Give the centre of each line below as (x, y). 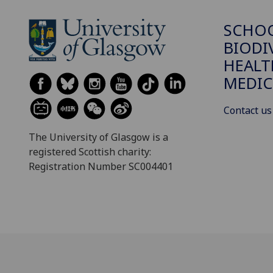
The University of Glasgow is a (98, 137)
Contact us (248, 111)
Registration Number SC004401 (101, 166)
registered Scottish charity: (90, 151)
